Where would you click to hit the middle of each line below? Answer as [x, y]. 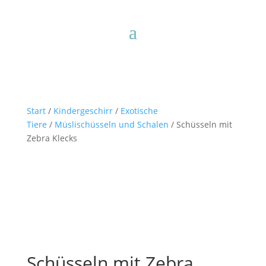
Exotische [139, 111]
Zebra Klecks [52, 138]
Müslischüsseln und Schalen [111, 124]
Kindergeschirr [83, 111]
